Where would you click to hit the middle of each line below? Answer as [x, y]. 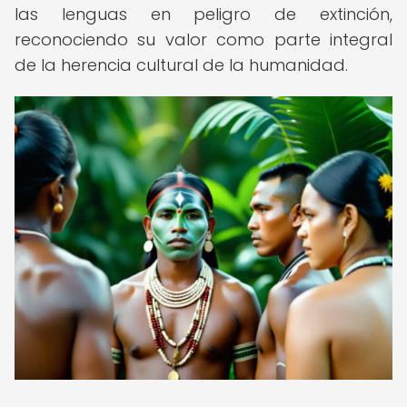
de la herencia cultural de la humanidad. [181, 65]
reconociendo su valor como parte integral [203, 40]
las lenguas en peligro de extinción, [203, 14]
